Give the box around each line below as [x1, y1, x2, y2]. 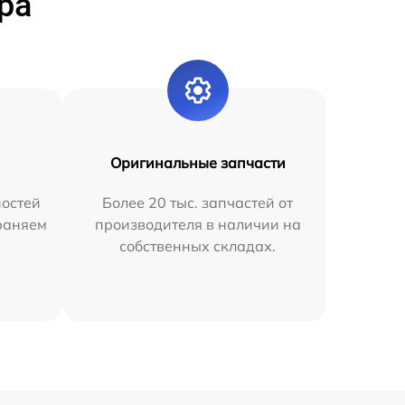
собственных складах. [119, 237, 277, 256]
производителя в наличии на [94, 215, 301, 234]
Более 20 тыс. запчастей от [102, 193, 294, 212]
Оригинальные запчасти [109, 154, 286, 173]
